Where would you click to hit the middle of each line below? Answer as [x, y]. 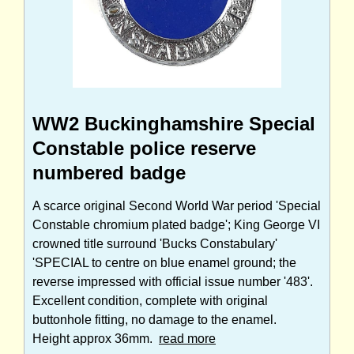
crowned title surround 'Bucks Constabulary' [155, 243]
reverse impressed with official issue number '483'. [173, 281]
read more [187, 338]
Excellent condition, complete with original [150, 300]
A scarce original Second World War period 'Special [177, 205]
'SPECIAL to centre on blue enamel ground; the [164, 262]
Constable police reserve [144, 148]
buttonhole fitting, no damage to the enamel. [154, 319]
